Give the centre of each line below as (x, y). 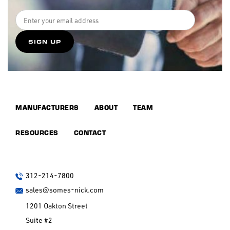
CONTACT (90, 132)
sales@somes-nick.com (65, 189)
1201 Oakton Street (57, 206)
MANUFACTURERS (47, 107)
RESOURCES (37, 132)
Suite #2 (39, 220)
